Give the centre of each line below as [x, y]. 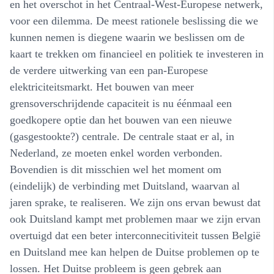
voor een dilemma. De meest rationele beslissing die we [134, 20]
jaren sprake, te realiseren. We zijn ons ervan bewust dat [135, 202]
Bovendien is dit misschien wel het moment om [116, 169]
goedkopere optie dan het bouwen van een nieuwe [121, 120]
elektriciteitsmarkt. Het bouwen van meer [102, 87]
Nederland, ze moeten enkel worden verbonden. [116, 153]
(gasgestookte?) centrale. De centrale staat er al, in [122, 136]
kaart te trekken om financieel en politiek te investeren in [137, 54]
